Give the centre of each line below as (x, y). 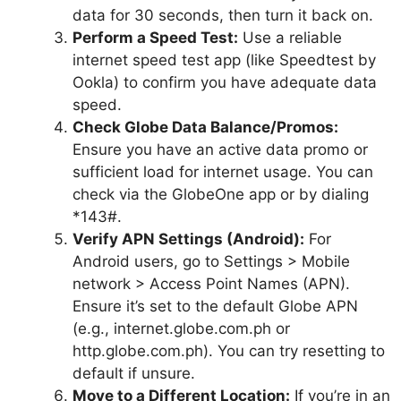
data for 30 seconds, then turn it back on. (223, 15)
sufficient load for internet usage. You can (223, 171)
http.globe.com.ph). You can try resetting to (229, 350)
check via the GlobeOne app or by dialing (221, 194)
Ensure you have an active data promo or (220, 149)
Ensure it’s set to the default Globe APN (215, 306)
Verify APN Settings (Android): (188, 239)
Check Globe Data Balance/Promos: (205, 127)
